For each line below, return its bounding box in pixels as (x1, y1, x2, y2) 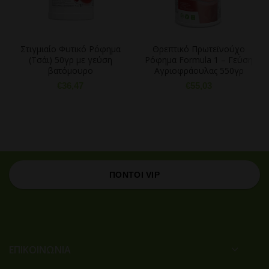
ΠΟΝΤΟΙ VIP (109, 170, 160, 180)
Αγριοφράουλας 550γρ (154, 65, 244, 76)
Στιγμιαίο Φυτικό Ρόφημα (20, 43, 121, 55)
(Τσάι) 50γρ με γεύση (28, 54, 112, 65)
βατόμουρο (47, 65, 93, 76)
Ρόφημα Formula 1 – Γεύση (145, 54, 253, 65)
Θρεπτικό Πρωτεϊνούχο (153, 43, 245, 55)
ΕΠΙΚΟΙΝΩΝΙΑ (9, 243, 71, 256)
